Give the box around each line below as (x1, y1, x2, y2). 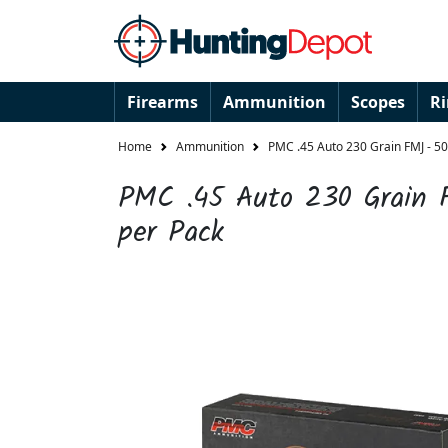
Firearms (127, 91, 198, 113)
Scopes (351, 91, 405, 113)
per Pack (118, 210, 224, 256)
